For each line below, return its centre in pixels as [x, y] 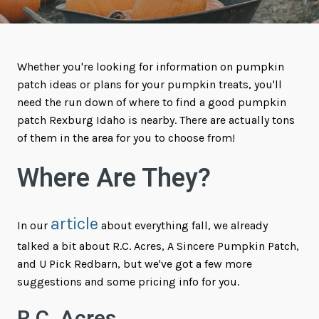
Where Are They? [114, 178]
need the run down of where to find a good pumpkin [152, 102]
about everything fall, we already [183, 225]
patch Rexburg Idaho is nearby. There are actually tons [156, 120]
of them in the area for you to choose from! [126, 138]
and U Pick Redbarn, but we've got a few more [135, 264]
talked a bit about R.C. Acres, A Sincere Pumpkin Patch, [158, 246]
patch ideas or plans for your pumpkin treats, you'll [150, 84]
